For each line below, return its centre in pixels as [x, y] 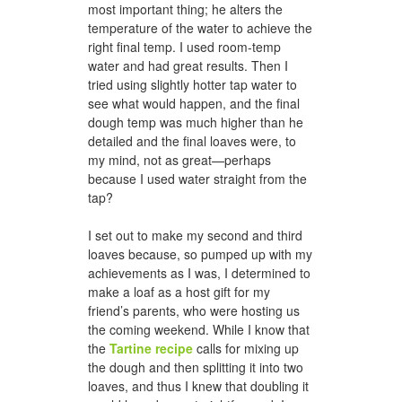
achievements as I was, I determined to [199, 273]
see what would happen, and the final [194, 104]
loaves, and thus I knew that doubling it [198, 386]
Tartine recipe [151, 349]
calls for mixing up [246, 349]
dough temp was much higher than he [196, 122]
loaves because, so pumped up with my [200, 254]
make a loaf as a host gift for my [179, 292]
